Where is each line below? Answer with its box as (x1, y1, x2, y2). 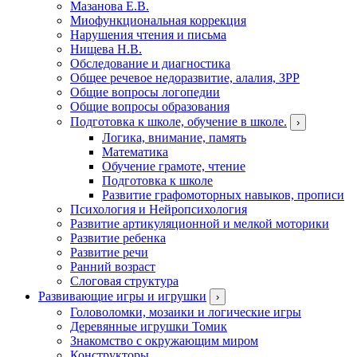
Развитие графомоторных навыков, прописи (102, 187, 344, 202)
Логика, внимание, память (102, 130, 246, 144)
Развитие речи (70, 245, 148, 259)
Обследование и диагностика (70, 56, 230, 70)
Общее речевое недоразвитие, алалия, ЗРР (70, 70, 300, 84)
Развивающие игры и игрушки (38, 288, 206, 303)
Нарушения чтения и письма (70, 27, 226, 41)
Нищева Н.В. (70, 41, 142, 56)
